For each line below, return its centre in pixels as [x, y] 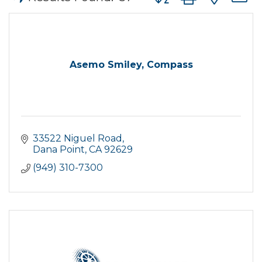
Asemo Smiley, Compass [131, 65]
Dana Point [59, 149]
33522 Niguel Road [77, 138]
